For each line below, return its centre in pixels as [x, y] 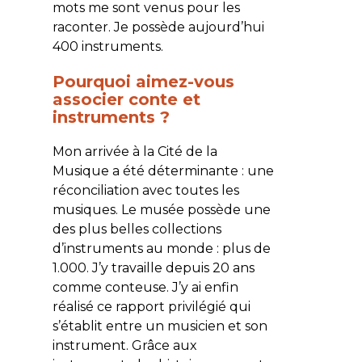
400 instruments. [107, 46]
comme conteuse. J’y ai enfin [145, 287]
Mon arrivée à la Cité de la [135, 151]
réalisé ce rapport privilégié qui [151, 306]
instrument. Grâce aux [124, 345]
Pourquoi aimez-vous [143, 81]
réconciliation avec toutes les [145, 190]
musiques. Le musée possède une [161, 209]
